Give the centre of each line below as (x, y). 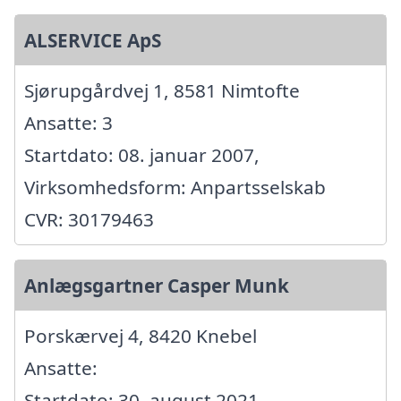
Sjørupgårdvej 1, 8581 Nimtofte (162, 90)
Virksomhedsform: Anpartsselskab (175, 187)
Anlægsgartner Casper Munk (157, 285)
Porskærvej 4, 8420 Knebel (141, 335)
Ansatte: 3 (68, 122)
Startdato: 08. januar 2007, (142, 154)
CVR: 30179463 (89, 219)
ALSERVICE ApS (93, 40)
